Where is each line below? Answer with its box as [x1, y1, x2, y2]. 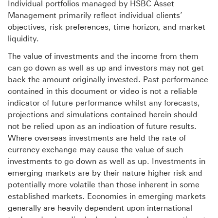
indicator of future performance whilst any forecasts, [8, 98, 200, 108]
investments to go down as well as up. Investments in [8, 157, 205, 166]
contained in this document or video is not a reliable [8, 87, 198, 96]
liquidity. [8, 34, 39, 44]
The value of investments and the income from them [8, 52, 199, 61]
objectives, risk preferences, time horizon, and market [8, 22, 205, 32]
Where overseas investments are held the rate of [8, 133, 186, 143]
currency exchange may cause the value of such [8, 145, 183, 155]
